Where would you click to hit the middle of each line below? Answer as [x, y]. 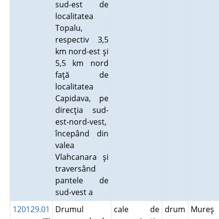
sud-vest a [76, 192]
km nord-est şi [82, 51]
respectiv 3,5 [82, 40]
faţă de [82, 75]
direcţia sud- [82, 110]
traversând [75, 169]
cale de [136, 209]
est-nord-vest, [81, 122]
